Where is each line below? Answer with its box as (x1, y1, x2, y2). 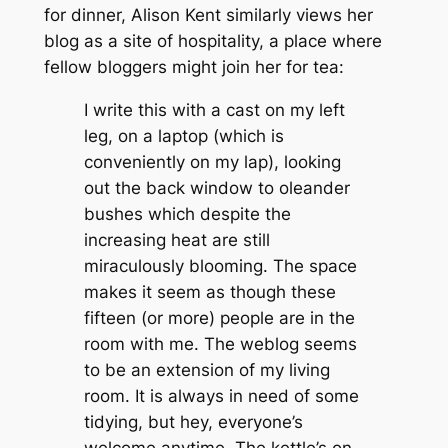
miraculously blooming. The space (83, 256, 357, 277)
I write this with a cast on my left (83, 100, 345, 121)
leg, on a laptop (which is (83, 126, 284, 147)
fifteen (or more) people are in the (83, 308, 355, 329)
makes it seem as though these (83, 282, 336, 303)
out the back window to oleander (83, 178, 350, 199)
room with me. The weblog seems (83, 334, 357, 355)
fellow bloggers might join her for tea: (43, 57, 344, 78)
